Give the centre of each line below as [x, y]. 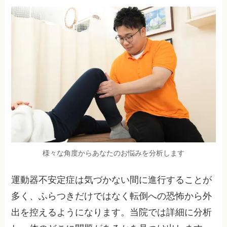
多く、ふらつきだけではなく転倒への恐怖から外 [112, 196]
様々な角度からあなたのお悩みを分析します [113, 153]
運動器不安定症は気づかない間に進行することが [112, 180]
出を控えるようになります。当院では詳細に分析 [112, 212]
